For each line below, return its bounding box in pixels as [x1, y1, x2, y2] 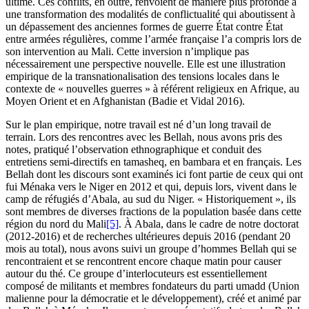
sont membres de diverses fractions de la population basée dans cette [6, 206, 301, 218]
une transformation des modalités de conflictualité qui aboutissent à [6, 8, 295, 21]
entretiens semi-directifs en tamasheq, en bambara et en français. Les [6, 156, 301, 168]
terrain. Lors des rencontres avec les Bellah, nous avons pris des [6, 131, 282, 143]
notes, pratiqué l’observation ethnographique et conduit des [6, 143, 261, 156]
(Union [266, 280, 299, 292]
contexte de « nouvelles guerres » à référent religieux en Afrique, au [6, 83, 299, 95]
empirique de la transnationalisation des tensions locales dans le [6, 70, 279, 83]
